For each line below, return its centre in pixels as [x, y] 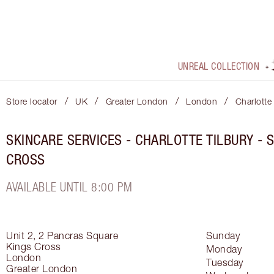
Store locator [32, 102]
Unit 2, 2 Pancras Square [62, 236]
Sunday [223, 236]
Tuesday [225, 263]
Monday [224, 249]
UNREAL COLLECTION [219, 66]
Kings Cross [34, 247]
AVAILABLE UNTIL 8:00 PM [69, 187]
